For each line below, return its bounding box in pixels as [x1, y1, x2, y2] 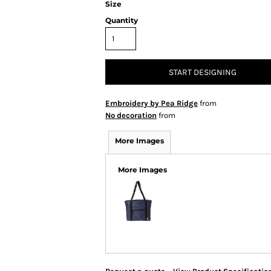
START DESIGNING [169, 67, 237, 78]
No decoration [105, 111, 157, 120]
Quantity [105, 16, 138, 25]
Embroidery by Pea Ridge [105, 99, 198, 108]
